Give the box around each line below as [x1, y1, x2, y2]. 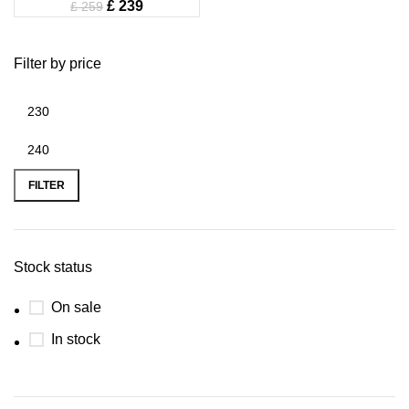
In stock [51, 331, 100, 348]
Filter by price [14, 56, 101, 72]
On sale [51, 299, 101, 316]
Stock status [14, 259, 92, 276]
